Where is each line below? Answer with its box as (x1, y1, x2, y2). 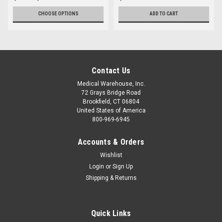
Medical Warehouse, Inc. (77, 80, 145, 87)
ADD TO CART (150, 10, 178, 16)
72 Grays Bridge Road (81, 89, 141, 96)
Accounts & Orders (77, 137, 145, 147)
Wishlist (100, 151, 122, 159)
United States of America (76, 107, 146, 114)
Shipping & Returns (85, 174, 137, 181)
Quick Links (91, 208, 131, 218)
